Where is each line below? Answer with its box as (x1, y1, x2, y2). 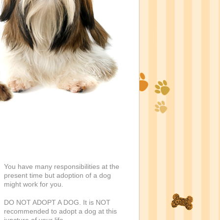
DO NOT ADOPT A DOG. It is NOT (3, 198, 110, 206)
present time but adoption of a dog (3, 171, 111, 179)
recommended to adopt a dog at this (3, 207, 117, 215)
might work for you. (3, 180, 63, 188)
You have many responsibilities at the (3, 163, 119, 170)
